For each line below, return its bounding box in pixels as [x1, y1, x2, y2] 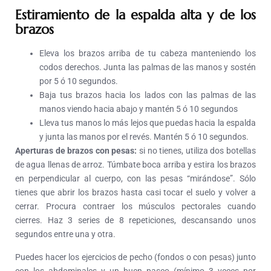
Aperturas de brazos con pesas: [15, 145, 137, 155]
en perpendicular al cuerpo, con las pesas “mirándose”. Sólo [15, 173, 256, 183]
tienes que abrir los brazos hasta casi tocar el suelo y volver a [15, 187, 256, 197]
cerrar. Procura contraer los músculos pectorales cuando [15, 201, 256, 211]
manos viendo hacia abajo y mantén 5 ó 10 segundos [39, 103, 238, 114]
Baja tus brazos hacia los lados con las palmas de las [39, 90, 256, 100]
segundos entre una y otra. [15, 229, 116, 239]
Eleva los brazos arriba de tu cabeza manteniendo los [39, 48, 256, 58]
